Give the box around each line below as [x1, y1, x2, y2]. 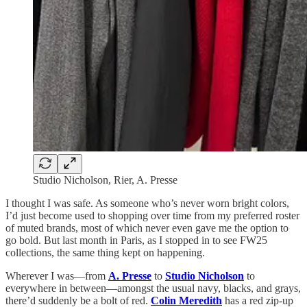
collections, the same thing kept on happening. [5, 246, 205, 258]
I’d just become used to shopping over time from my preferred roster [5, 209, 299, 221]
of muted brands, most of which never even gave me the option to [5, 221, 288, 234]
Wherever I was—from [5, 269, 108, 282]
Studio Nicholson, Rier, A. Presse [33, 173, 177, 186]
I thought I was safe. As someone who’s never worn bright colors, [5, 197, 289, 209]
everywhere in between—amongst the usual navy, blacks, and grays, [5, 282, 301, 294]
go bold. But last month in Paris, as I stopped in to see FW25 [5, 234, 267, 246]
